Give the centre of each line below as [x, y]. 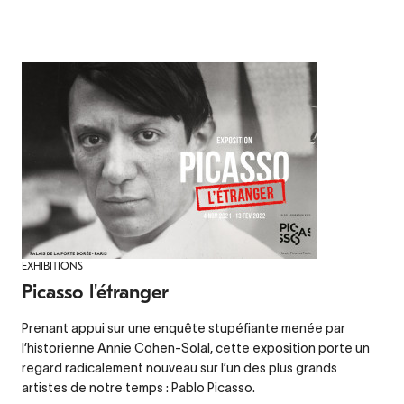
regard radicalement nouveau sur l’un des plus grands [179, 367]
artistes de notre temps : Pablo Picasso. [138, 387]
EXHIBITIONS [52, 266]
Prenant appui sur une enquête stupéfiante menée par [184, 328]
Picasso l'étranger [95, 292]
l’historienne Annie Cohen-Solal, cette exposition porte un [196, 348]
